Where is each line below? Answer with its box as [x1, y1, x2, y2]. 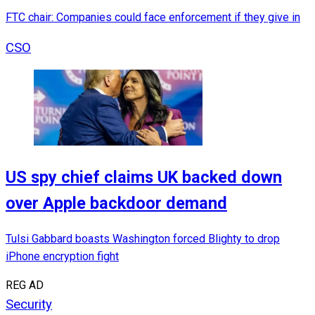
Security [6, 297, 52, 313]
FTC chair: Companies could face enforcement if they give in [6, 11, 300, 25]
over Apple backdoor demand [6, 193, 227, 213]
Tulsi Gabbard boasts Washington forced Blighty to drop [6, 232, 280, 246]
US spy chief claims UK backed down [6, 167, 282, 187]
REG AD [6, 278, 44, 292]
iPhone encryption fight [6, 250, 119, 264]
